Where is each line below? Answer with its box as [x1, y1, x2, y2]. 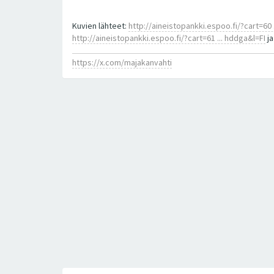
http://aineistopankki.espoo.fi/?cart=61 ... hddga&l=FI [72, 32, 265, 43]
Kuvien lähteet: [72, 20, 128, 31]
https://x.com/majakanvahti [72, 56, 172, 68]
